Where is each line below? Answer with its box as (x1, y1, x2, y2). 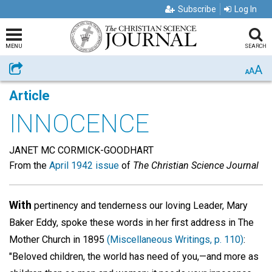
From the (9, 160, 49, 171)
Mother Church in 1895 (9, 234, 107, 245)
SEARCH (244, 43, 267, 49)
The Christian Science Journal (133, 160, 259, 171)
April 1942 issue (49, 160, 119, 171)
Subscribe (178, 4, 216, 14)
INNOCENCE (9, 109, 149, 138)
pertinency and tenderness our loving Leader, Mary (32, 200, 248, 211)
